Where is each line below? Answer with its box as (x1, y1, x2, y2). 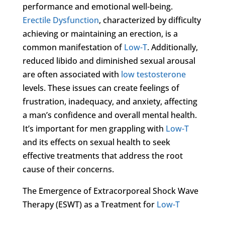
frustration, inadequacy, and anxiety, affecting (22, 95, 197, 107)
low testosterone (121, 68, 186, 80)
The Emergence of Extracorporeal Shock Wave (22, 185, 198, 196)
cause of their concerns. (22, 163, 114, 175)
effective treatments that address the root (22, 150, 183, 161)
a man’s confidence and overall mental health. (22, 109, 197, 121)
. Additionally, (147, 41, 198, 53)
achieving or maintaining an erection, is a (22, 28, 178, 39)
